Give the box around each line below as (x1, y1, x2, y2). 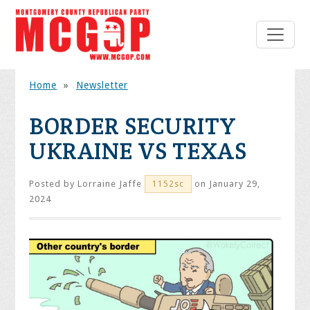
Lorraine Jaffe (77, 179, 143, 190)
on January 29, (192, 179, 261, 190)
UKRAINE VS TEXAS (29, 136, 247, 167)
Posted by (29, 179, 78, 190)
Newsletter (75, 80, 128, 91)
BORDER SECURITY (29, 111, 237, 142)
